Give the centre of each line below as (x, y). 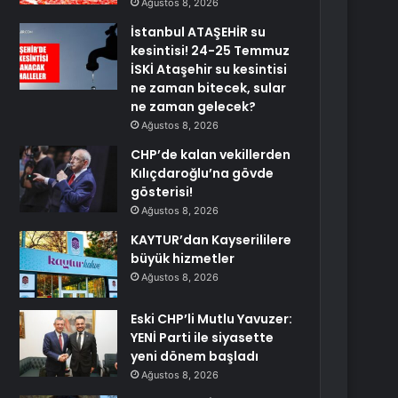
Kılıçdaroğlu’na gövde (203, 173)
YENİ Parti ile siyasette (203, 338)
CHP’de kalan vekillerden (211, 155)
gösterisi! (162, 192)
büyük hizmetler (183, 259)
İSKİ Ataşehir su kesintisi (209, 69)
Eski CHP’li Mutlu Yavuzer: (212, 319)
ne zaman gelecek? (194, 107)
